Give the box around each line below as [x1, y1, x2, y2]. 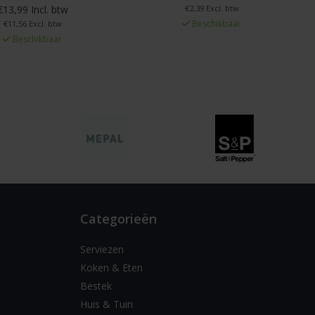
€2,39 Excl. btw [184, 2, 239, 13]
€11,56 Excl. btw [3, 18, 62, 29]
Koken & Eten [79, 260, 143, 274]
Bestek [79, 278, 112, 292]
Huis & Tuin [79, 297, 133, 311]
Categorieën [79, 210, 157, 227]
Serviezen [79, 242, 124, 256]
